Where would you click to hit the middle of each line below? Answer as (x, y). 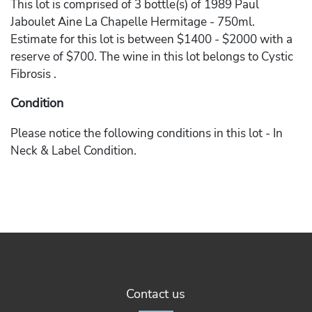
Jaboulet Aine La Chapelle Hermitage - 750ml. (133, 22)
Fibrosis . (33, 74)
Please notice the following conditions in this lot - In (147, 133)
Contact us (156, 294)
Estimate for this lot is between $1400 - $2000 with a (151, 39)
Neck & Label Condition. (73, 151)
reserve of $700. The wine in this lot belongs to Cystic (152, 57)
